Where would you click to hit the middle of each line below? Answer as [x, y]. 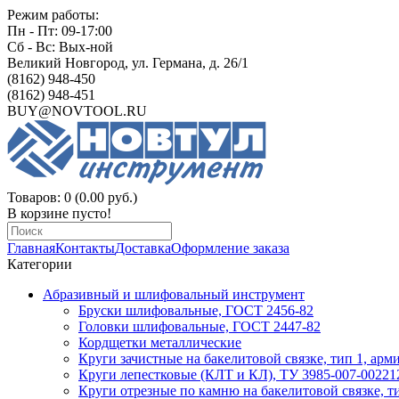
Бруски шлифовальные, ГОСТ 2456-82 [196, 310]
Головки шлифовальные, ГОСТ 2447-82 [199, 326]
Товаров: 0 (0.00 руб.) [72, 197]
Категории [40, 264]
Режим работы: [53, 15]
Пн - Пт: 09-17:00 [60, 31]
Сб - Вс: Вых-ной [60, 47]
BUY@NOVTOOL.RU [77, 111]
